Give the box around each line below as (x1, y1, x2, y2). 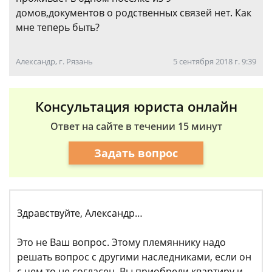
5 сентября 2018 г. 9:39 (173, 56, 256, 67)
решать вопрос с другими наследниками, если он (17, 250, 251, 263)
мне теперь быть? (16, 21, 100, 34)
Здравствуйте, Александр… (17, 206, 143, 220)
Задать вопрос (94, 145, 178, 160)
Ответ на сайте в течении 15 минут (50, 120, 222, 133)
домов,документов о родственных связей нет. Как (16, 6, 251, 19)
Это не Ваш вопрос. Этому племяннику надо (17, 236, 226, 249)
